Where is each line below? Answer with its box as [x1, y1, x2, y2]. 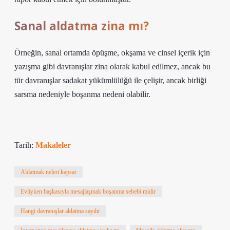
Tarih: [14, 141, 35, 149]
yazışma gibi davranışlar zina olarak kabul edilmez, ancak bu [14, 62, 210, 71]
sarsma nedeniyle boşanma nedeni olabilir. [14, 90, 150, 99]
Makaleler [35, 141, 71, 149]
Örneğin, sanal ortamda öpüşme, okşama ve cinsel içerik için [14, 48, 210, 57]
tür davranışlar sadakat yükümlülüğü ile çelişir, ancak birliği [14, 76, 206, 85]
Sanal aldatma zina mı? [14, 18, 149, 34]
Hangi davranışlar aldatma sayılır [21, 207, 100, 215]
